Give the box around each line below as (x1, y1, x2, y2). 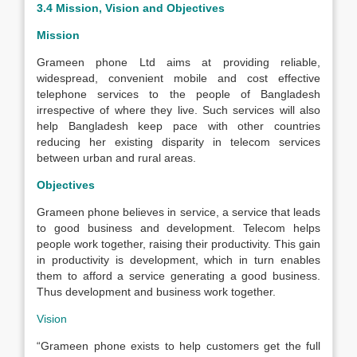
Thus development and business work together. (37, 285, 276, 298)
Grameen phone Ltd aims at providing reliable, (37, 56, 320, 69)
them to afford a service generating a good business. (37, 269, 320, 282)
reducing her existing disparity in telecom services (37, 135, 320, 148)
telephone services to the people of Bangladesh (37, 88, 320, 100)
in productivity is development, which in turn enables (37, 253, 320, 266)
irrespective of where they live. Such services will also (37, 104, 320, 116)
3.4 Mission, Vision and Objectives (37, 2, 225, 14)
